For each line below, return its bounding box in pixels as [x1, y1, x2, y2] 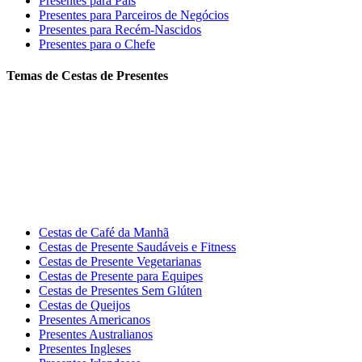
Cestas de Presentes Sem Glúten [39, 283, 202, 297]
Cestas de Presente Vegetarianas [39, 254, 201, 268]
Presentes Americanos [39, 312, 150, 326]
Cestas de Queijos [39, 297, 130, 312]
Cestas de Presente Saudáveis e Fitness [39, 239, 236, 254]
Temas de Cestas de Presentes [6, 69, 168, 83]
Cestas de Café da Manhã [39, 225, 169, 239]
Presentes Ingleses [39, 341, 131, 356]
